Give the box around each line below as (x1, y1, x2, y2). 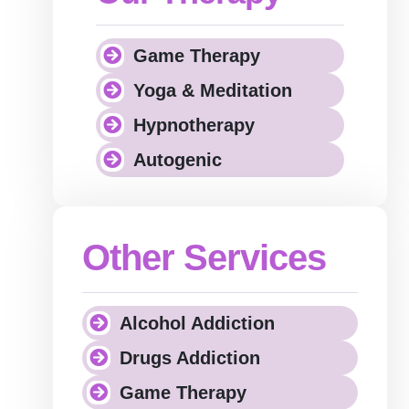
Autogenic (132, 150, 222, 170)
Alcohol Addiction (119, 313, 275, 333)
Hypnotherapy (132, 115, 255, 135)
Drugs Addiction (119, 348, 260, 368)
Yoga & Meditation (132, 80, 292, 100)
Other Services (81, 237, 326, 278)
